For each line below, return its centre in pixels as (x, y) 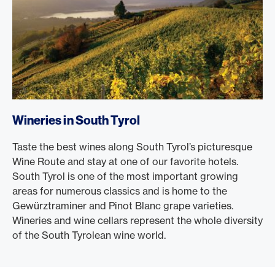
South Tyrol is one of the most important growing (125, 176)
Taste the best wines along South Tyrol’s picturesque (132, 147)
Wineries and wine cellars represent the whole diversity (137, 220)
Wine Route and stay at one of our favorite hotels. (125, 161)
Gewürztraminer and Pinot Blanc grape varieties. (123, 206)
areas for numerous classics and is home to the (120, 191)
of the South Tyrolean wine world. (89, 235)
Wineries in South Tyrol (76, 120)
